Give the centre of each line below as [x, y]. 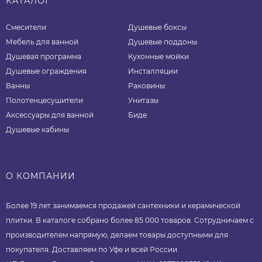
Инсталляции [153, 71]
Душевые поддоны [163, 42]
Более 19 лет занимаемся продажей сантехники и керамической [123, 206]
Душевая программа [44, 57]
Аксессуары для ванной [50, 115]
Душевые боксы [158, 27]
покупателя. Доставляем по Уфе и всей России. [92, 250]
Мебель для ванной [42, 42]
